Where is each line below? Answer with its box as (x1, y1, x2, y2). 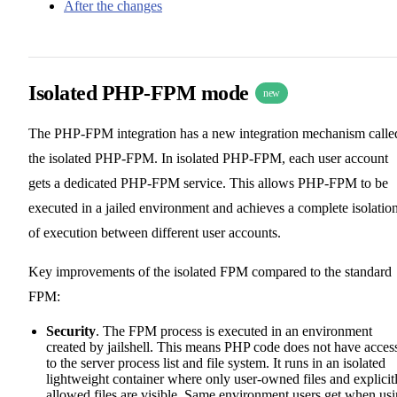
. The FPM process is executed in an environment (96, 323, 372, 339)
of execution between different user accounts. (28, 224, 281, 240)
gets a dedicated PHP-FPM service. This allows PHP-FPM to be (28, 175, 388, 191)
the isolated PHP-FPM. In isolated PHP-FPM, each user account (28, 150, 388, 166)
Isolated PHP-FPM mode (28, 81, 254, 105)
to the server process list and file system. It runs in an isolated (46, 354, 385, 370)
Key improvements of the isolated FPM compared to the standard (28, 263, 392, 279)
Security (46, 323, 96, 339)
